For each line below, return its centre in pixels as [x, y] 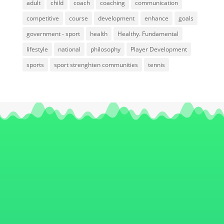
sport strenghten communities [96, 65]
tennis [156, 65]
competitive [42, 18]
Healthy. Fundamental [148, 34]
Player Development [158, 49]
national [69, 49]
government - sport [53, 34]
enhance [156, 18]
